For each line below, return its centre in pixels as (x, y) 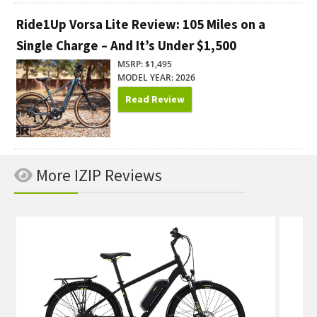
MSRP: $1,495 (144, 64)
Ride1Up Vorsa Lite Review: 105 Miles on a (141, 25)
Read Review (155, 99)
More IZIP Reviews (97, 175)
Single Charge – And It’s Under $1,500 (126, 46)
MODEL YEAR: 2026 (156, 77)
